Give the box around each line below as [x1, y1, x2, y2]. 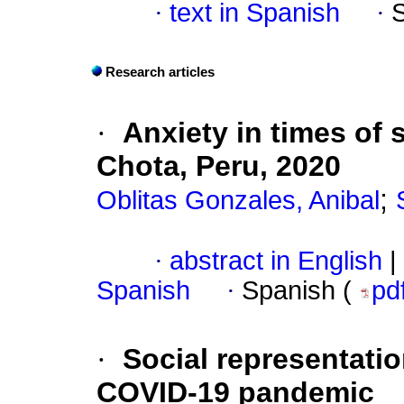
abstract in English [170, 246, 382, 276]
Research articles [106, 65, 215, 80]
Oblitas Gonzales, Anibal [96, 186, 380, 216]
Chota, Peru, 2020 [96, 150, 341, 183]
